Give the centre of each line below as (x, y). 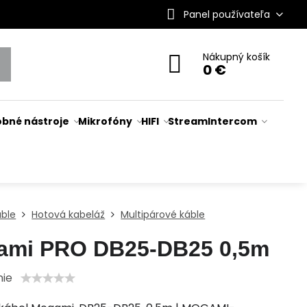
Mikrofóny (106, 121)
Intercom (233, 121)
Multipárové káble (163, 214)
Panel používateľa (226, 14)
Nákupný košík (237, 57)
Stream (188, 121)
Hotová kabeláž (69, 214)
